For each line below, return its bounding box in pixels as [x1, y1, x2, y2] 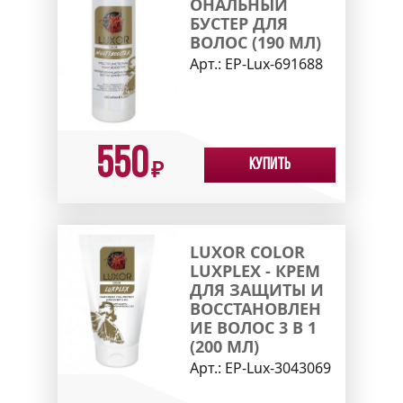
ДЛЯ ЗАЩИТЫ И [189, 279, 324, 301]
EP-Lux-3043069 [224, 358, 331, 379]
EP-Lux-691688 [224, 53, 323, 74]
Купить [249, 157, 291, 175]
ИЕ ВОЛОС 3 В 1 [189, 317, 317, 339]
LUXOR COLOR [189, 241, 305, 264]
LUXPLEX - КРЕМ [189, 260, 320, 282]
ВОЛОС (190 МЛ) [189, 31, 321, 53]
